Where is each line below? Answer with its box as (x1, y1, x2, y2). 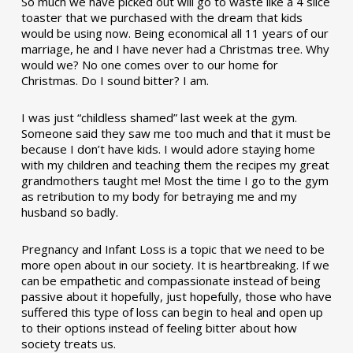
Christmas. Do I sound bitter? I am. (20, 72, 209, 88)
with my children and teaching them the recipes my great (20, 157, 329, 173)
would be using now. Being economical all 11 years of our (20, 25, 329, 41)
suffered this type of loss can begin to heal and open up (20, 304, 323, 320)
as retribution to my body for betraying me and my (20, 188, 297, 204)
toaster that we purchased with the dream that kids (20, 9, 303, 25)
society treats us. (20, 336, 116, 351)
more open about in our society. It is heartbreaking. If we (20, 257, 329, 273)
